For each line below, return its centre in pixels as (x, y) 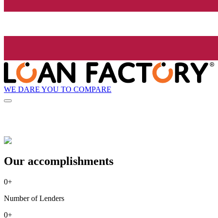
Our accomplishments (59, 161)
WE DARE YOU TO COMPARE (58, 89)
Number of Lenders (34, 199)
